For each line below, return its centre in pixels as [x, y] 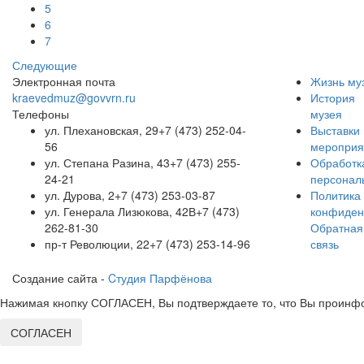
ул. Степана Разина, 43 [107, 162]
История [332, 97]
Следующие [45, 65]
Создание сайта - [60, 277]
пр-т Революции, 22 [97, 243]
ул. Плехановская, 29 [102, 130]
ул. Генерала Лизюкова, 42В [120, 211]
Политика [335, 195]
